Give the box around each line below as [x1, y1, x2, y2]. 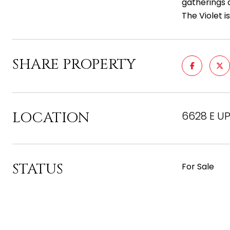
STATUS [12, 160, 63, 179]
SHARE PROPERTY [12, 55, 136, 74]
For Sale [182, 161, 214, 172]
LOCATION [12, 108, 89, 127]
